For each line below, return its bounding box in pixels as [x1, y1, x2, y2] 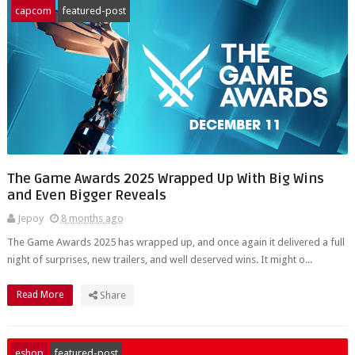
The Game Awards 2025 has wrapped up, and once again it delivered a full [6, 236, 345, 248]
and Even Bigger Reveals [6, 187, 166, 204]
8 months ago [60, 212, 124, 224]
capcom [14, 5, 52, 17]
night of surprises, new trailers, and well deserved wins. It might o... [6, 254, 312, 265]
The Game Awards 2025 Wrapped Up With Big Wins [6, 170, 324, 187]
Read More [16, 289, 66, 300]
